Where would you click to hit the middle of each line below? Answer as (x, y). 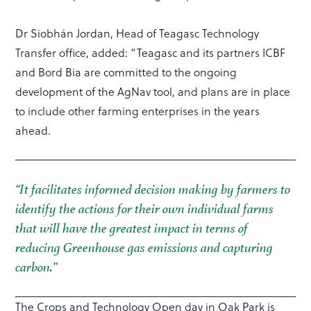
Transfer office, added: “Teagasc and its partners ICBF (151, 52)
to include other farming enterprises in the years (138, 110)
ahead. (33, 130)
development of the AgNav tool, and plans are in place (153, 91)
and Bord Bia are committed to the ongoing (126, 72)
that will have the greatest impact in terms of (132, 228)
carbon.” (36, 267)
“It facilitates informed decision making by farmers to (153, 189)
